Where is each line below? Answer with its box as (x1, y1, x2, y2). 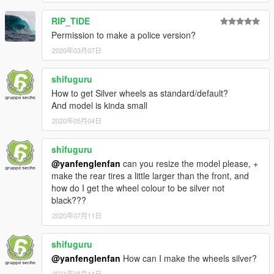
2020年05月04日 (52, 115, 102, 125)
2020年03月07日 (52, 45, 102, 55)
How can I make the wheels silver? (120, 251, 257, 264)
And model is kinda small (51, 98, 147, 111)
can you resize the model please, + (120, 157, 258, 169)
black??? (51, 193, 86, 206)
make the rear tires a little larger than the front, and (51, 169, 249, 182)
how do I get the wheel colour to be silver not (51, 181, 224, 194)
